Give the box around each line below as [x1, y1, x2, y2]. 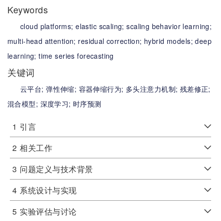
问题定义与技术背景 [20, 163, 93, 175]
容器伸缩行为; [78, 84, 126, 94]
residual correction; [78, 36, 145, 46]
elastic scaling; [75, 21, 127, 31]
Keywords [7, 3, 51, 16]
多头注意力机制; [126, 84, 180, 94]
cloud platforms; [20, 21, 76, 31]
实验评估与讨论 [20, 206, 77, 217]
